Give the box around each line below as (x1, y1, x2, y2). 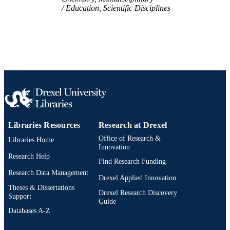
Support (8, 191, 31, 200)
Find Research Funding (99, 157, 166, 166)
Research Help (8, 152, 50, 161)
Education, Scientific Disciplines (66, 4, 170, 13)
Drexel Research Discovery (99, 188, 177, 197)
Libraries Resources (8, 120, 81, 129)
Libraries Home (8, 136, 54, 144)
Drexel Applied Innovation (99, 174, 176, 182)
